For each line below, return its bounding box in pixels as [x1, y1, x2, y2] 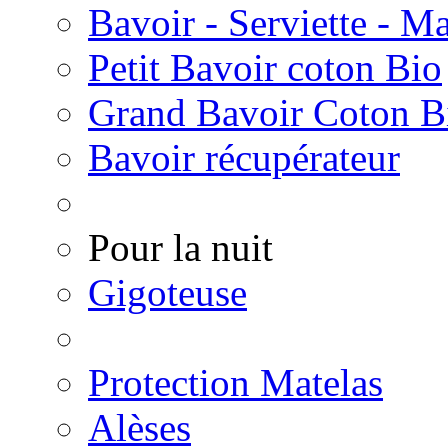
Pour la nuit [88, 226, 273, 269]
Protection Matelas [88, 361, 383, 404]
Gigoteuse [88, 271, 247, 314]
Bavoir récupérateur [88, 136, 400, 179]
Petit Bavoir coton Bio [88, 46, 442, 89]
